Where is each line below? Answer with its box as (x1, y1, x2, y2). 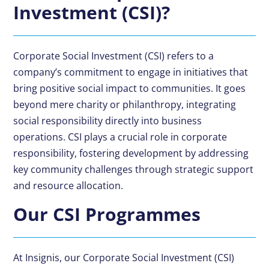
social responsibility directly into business (13, 114, 202, 128)
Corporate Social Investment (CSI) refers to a (13, 49, 214, 63)
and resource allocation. (13, 179, 124, 193)
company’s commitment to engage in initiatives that (13, 65, 249, 79)
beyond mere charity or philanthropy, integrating (13, 98, 237, 112)
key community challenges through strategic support (13, 163, 254, 177)
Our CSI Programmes (13, 202, 201, 227)
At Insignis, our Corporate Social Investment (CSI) (13, 251, 235, 265)
